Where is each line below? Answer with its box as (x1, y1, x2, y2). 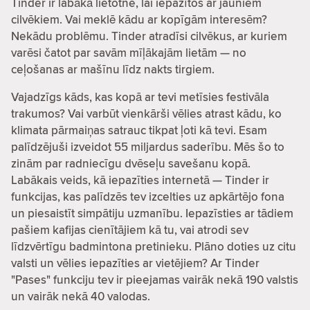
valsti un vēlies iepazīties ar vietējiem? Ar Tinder (11, 254, 259, 271)
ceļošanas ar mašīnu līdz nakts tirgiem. (11, 60, 215, 77)
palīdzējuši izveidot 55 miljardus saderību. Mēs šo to (11, 138, 284, 155)
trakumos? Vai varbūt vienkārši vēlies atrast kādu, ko (11, 104, 282, 122)
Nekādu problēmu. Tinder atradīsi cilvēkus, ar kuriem (11, 27, 287, 44)
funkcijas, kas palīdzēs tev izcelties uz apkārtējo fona (11, 188, 284, 205)
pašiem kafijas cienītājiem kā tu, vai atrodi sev (11, 221, 248, 238)
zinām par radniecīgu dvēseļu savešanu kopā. (11, 154, 250, 172)
